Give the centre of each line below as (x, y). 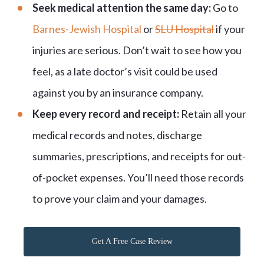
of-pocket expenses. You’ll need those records (138, 177)
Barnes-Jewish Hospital (87, 29)
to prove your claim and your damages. (120, 198)
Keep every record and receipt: (106, 113)
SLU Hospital (184, 29)
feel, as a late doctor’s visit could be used (125, 71)
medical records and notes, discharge (117, 135)
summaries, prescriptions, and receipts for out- (139, 156)
